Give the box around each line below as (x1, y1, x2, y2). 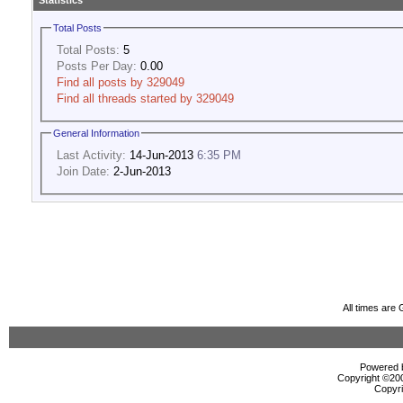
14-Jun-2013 (126, 148, 197, 162)
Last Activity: (57, 148, 126, 162)
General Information (53, 128, 139, 139)
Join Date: (57, 164, 110, 178)
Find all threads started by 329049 (57, 91, 234, 105)
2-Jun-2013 (110, 164, 171, 178)
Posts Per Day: (57, 58, 137, 73)
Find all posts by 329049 (57, 75, 184, 89)
